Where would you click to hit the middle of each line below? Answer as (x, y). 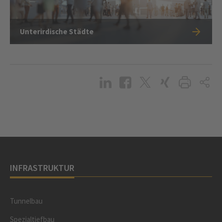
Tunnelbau (26, 201)
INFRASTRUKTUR (42, 168)
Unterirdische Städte (57, 32)
